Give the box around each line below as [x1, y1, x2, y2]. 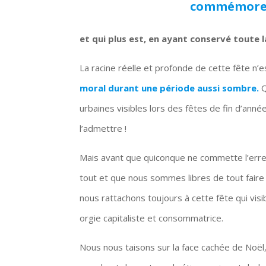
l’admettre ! [80, 122, 127, 134]
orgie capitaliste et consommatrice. [80, 211, 224, 224]
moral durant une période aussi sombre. [80, 81, 259, 94]
